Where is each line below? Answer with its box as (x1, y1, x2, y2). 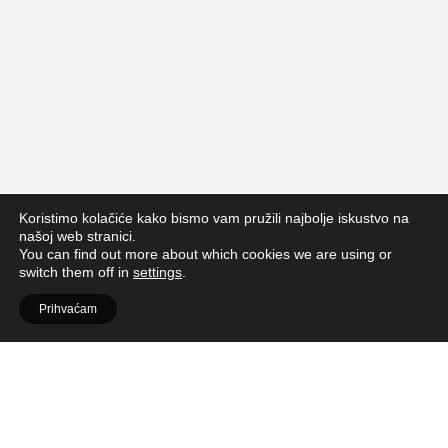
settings (133, 264, 182, 280)
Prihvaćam (39, 302, 97, 316)
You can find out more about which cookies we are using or (19, 246, 392, 262)
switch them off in (19, 264, 133, 280)
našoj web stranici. (19, 228, 136, 244)
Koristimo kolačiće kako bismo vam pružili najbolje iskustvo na (19, 210, 409, 226)
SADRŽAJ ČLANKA (30, 376, 126, 389)
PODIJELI (30, 404, 79, 417)
